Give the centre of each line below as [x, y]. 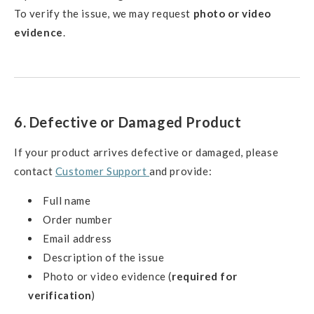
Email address [77, 238]
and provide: [181, 171]
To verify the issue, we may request [104, 14]
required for [205, 276]
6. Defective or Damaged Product [128, 122]
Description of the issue [104, 257]
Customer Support [102, 171]
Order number [78, 219]
